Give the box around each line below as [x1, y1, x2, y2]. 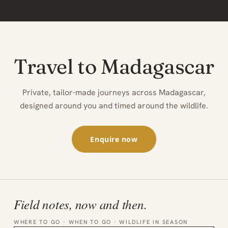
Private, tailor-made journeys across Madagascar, [22, 87, 206, 98]
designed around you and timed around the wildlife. [20, 100, 208, 111]
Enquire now [90, 134, 138, 144]
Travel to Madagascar [14, 53, 214, 79]
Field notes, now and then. [13, 195, 147, 213]
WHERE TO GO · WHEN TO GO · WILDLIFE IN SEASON [13, 218, 188, 225]
